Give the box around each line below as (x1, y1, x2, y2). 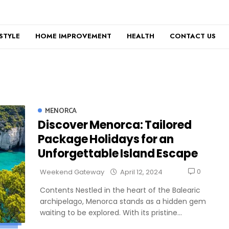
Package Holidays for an (38, 131, 174, 147)
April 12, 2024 (120, 167, 163, 177)
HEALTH (127, 31, 154, 41)
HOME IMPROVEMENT (35, 31, 111, 41)
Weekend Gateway (40, 167, 104, 177)
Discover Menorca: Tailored (38, 117, 192, 133)
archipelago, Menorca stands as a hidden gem (40, 196, 206, 207)
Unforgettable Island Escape (38, 145, 198, 162)
